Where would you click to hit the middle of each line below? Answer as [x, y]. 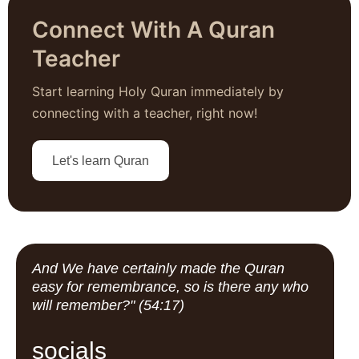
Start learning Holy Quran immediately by [158, 92]
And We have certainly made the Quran [158, 269]
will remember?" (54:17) [108, 306]
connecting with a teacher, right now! [145, 113]
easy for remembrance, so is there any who [170, 287]
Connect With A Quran [153, 30]
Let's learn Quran [101, 161]
